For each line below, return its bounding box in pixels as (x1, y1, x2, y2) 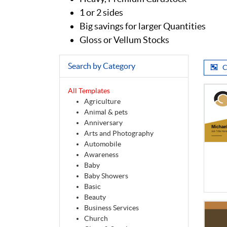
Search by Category (68, 61, 135, 71)
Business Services (84, 204, 139, 212)
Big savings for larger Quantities (80, 21, 206, 32)
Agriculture (84, 97, 121, 106)
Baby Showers (84, 172, 128, 180)
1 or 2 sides (80, 7, 123, 18)
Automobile (84, 140, 121, 148)
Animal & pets (84, 108, 128, 117)
